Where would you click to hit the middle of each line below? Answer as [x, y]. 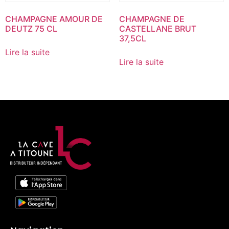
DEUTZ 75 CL [31, 28]
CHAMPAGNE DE [152, 19]
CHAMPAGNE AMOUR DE [54, 19]
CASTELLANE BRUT [157, 28]
